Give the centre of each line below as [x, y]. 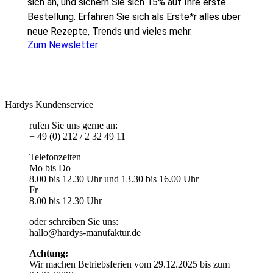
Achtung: [49, 253]
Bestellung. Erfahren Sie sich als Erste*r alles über [134, 16]
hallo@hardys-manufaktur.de [85, 232]
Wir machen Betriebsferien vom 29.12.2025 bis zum [129, 264]
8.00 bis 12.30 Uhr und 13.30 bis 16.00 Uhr [114, 179]
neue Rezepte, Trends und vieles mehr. [110, 31]
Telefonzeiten [55, 157]
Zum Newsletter [63, 44]
